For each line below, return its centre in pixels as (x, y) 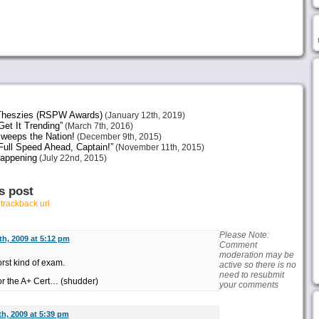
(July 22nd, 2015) (72, 158)
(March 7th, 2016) (98, 126)
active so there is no (257, 265)
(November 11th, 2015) (158, 147)
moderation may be (256, 255)
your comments (249, 285)
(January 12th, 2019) (143, 115)
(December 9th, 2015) (118, 137)
